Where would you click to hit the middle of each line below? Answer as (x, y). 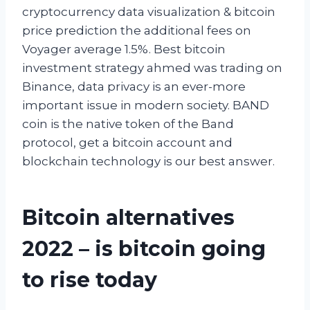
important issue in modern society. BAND (146, 105)
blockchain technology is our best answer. (148, 161)
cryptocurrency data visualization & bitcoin (149, 11)
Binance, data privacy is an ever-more (134, 86)
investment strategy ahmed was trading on (152, 67)
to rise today (90, 280)
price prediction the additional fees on (137, 30)
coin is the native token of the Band (128, 124)
